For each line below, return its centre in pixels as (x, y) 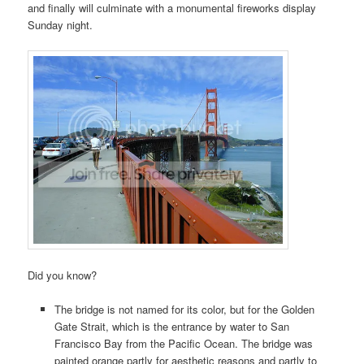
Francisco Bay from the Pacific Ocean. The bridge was (183, 343)
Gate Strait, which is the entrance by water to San (171, 326)
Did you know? (63, 275)
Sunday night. (61, 24)
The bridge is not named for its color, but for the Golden (184, 309)
